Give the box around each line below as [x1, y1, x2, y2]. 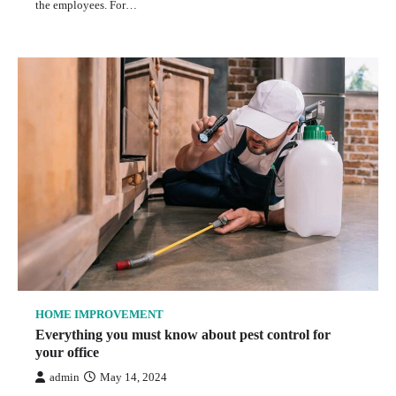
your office [35, 344, 99, 360]
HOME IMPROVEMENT [35, 308, 164, 321]
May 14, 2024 [100, 370, 167, 384]
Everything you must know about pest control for [35, 326, 331, 342]
